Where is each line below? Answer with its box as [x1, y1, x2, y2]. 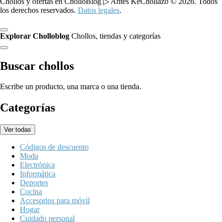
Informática [20, 169, 55, 178]
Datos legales [78, 5, 119, 14]
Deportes [20, 178, 48, 187]
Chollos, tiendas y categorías [71, 31, 161, 40]
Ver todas [4, 126, 31, 134]
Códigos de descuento [20, 143, 89, 152]
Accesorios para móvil [20, 196, 90, 205]
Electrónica [20, 161, 55, 169]
